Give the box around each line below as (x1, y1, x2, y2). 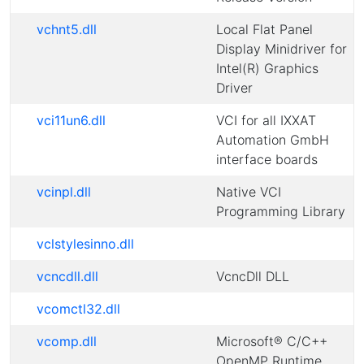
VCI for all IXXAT (216, 112, 316, 128)
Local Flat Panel (216, 21, 313, 37)
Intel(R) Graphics (216, 60, 318, 76)
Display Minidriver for (216, 41, 347, 57)
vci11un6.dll (37, 112, 106, 128)
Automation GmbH (216, 132, 329, 148)
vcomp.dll (37, 333, 97, 349)
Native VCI (216, 184, 281, 200)
